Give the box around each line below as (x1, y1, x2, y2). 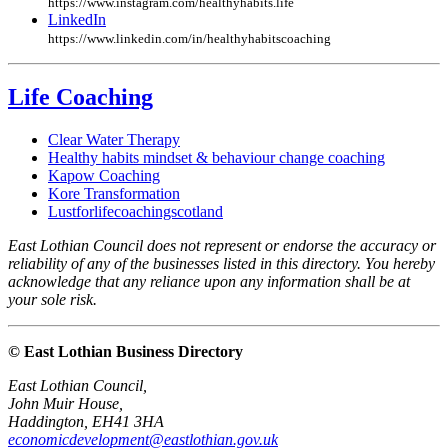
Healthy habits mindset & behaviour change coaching (48, 149, 385, 167)
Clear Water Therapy (48, 131, 180, 149)
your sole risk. (8, 291, 97, 309)
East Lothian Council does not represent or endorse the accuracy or (8, 237, 436, 255)
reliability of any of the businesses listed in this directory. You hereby (8, 255, 435, 273)
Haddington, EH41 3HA (8, 413, 164, 431)
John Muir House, (8, 395, 123, 413)
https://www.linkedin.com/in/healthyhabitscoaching (48, 30, 331, 46)
